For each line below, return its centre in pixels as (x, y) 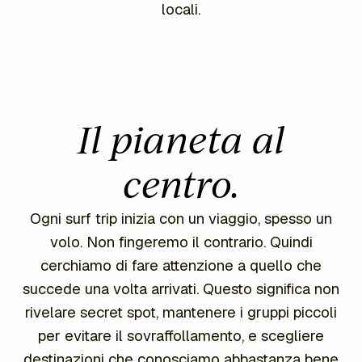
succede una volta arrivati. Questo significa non (181, 288)
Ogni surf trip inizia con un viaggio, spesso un (181, 218)
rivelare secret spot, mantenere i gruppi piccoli (181, 312)
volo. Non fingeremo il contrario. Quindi (181, 242)
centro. (181, 185)
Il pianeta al (181, 140)
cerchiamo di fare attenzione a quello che (181, 265)
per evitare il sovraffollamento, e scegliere (181, 335)
